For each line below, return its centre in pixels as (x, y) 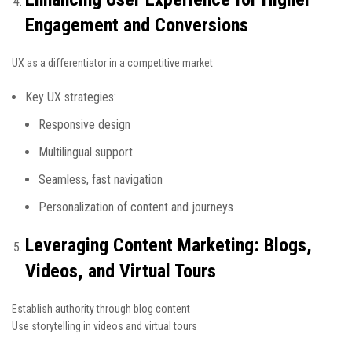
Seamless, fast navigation (101, 180)
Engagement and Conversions (137, 25)
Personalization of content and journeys (136, 207)
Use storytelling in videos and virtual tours (104, 326)
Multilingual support (86, 152)
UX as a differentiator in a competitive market (112, 63)
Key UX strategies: (71, 97)
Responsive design (84, 125)
